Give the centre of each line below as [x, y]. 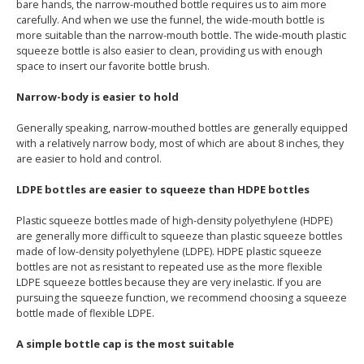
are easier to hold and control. [89, 158]
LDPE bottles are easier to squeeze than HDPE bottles [163, 189]
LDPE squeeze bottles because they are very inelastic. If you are [169, 282]
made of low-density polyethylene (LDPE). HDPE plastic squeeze [169, 251]
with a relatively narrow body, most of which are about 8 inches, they [180, 143]
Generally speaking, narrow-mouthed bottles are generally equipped [182, 128]
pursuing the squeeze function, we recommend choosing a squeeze [182, 297]
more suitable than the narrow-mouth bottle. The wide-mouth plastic [181, 35]
